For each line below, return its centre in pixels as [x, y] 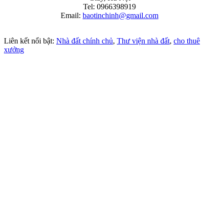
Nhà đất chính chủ [85, 41]
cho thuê [187, 41]
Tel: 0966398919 [109, 7]
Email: [72, 16]
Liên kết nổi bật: [30, 41]
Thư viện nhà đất [143, 41]
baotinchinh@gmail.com [120, 16]
